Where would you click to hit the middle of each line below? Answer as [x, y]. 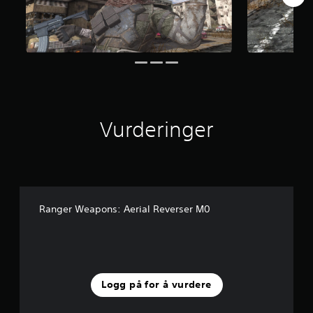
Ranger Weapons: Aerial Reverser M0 [125, 209]
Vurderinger [156, 129]
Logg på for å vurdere [156, 285]
